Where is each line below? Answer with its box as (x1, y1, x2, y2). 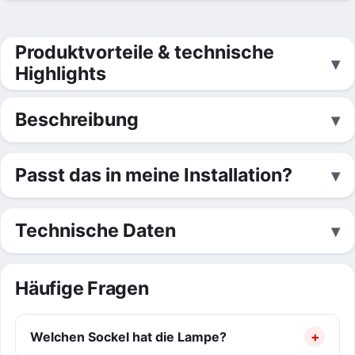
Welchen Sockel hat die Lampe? (30, 329, 227, 345)
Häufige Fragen (15, 277, 149, 300)
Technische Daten (15, 219, 176, 242)
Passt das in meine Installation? (15, 163, 292, 186)
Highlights (15, 63, 106, 85)
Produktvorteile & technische (15, 41, 274, 63)
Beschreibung (15, 108, 139, 131)
